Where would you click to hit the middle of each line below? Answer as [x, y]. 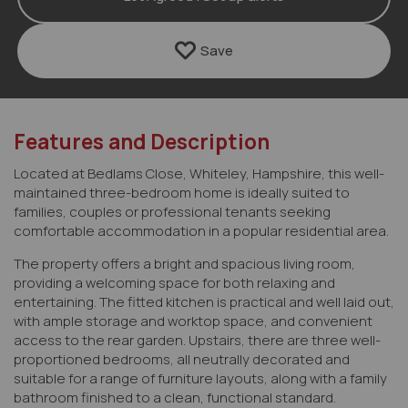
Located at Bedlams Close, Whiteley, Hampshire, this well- [199, 173]
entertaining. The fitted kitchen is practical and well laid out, [204, 301]
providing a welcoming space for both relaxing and [174, 282]
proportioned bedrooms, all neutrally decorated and [182, 359]
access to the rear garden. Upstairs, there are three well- [197, 340]
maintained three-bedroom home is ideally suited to [182, 192]
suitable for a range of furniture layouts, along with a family [200, 378]
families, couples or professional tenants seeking [172, 211]
